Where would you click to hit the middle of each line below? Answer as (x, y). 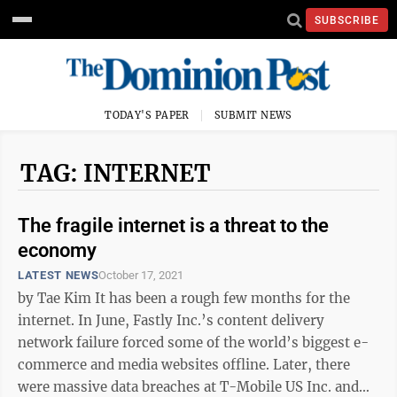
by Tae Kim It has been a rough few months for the (56, 298)
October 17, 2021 (141, 275)
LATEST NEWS (58, 275)
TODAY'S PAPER (147, 115)
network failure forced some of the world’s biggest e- (193, 343)
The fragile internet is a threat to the (173, 226)
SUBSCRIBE (347, 20)
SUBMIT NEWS (253, 115)
